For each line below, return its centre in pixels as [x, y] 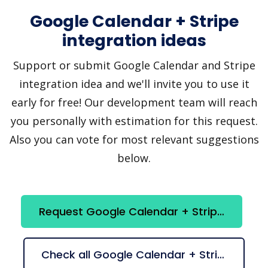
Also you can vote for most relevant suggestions [134, 139]
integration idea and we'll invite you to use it [134, 83]
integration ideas [134, 40]
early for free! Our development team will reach [134, 102]
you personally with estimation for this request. [134, 121]
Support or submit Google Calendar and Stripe [134, 65]
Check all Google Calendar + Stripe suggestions [221, 254]
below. [134, 158]
